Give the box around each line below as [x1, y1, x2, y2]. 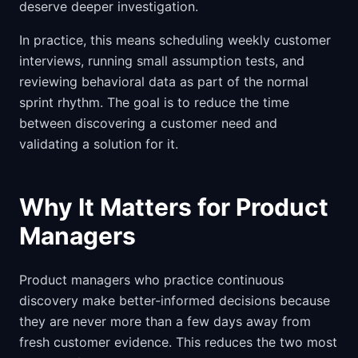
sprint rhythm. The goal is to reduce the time [19, 94, 289, 110]
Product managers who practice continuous [19, 272, 284, 288]
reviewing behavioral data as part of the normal [19, 74, 308, 89]
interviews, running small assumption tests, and [19, 53, 304, 69]
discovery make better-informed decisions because [19, 292, 330, 308]
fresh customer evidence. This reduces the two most [19, 334, 337, 350]
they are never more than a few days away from [19, 313, 311, 329]
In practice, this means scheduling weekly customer [19, 32, 331, 48]
